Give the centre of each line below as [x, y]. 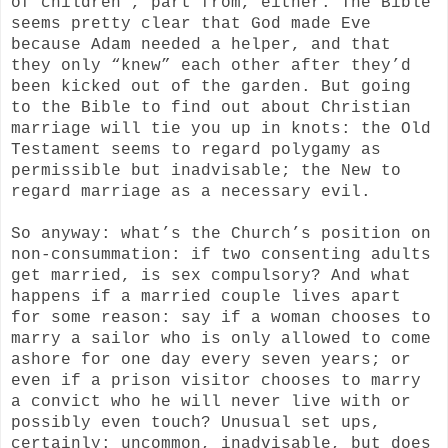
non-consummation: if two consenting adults [221, 254]
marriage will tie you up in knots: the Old [221, 128]
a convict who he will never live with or [211, 401]
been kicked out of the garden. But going [211, 86]
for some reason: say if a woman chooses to [221, 317]
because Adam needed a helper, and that [201, 44]
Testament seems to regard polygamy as [196, 149]
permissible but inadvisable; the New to [206, 170]
